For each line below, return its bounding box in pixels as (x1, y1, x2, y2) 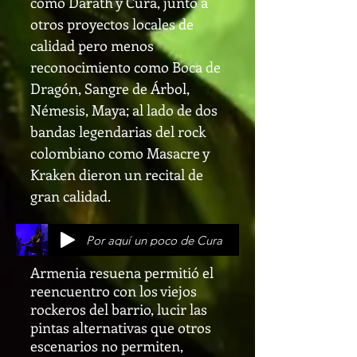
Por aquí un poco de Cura (86, 232, 222, 248)
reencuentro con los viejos (30, 281, 197, 300)
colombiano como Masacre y (30, 143, 210, 163)
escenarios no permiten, (30, 336, 183, 355)
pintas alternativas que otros (30, 318, 211, 337)
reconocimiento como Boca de (30, 57, 221, 76)
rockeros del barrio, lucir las (30, 300, 207, 319)
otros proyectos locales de (30, 14, 194, 33)
